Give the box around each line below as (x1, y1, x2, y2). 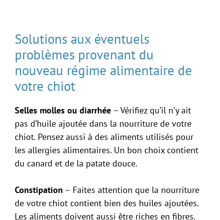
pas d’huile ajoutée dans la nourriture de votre (15, 117, 192, 129)
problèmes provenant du (15, 46, 154, 63)
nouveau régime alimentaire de (15, 61, 192, 79)
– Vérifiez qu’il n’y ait (111, 104, 191, 116)
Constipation (15, 184, 63, 195)
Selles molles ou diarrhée (15, 104, 111, 116)
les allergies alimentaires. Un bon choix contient (15, 144, 198, 156)
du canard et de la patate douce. (15, 157, 137, 169)
